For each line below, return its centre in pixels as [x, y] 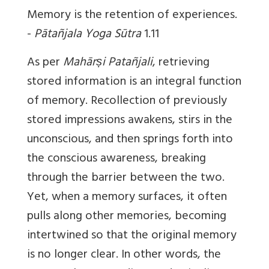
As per [45, 64]
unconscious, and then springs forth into [130, 141]
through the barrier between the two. [126, 179]
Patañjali [130, 64]
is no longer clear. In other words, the [124, 256]
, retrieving [181, 64]
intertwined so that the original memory [132, 237]
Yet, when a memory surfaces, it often [127, 198]
